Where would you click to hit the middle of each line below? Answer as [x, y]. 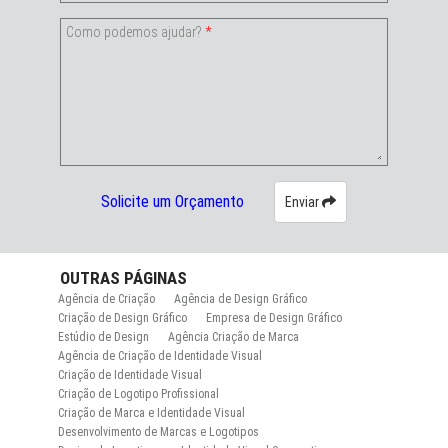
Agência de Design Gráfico [240, 298]
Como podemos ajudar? [135, 31]
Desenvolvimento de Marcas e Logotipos [158, 431]
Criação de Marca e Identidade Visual [151, 412]
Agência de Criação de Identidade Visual [159, 355]
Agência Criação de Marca [233, 336]
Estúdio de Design [103, 336]
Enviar [303, 201]
